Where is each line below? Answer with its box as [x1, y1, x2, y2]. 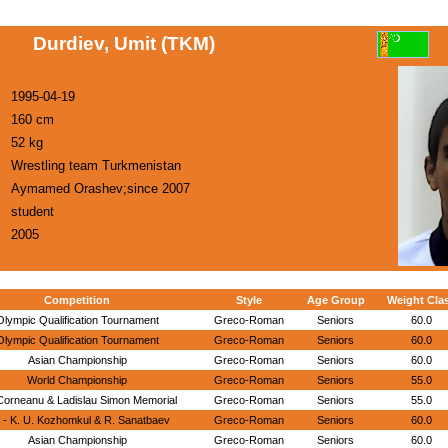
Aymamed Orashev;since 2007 [11, 181, 190, 196]
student [11, 204, 54, 219]
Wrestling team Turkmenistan [11, 158, 181, 173]
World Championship [27, 374, 127, 386]
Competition [44, 294, 110, 306]
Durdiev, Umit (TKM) [33, 33, 215, 54]
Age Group [306, 294, 365, 306]
